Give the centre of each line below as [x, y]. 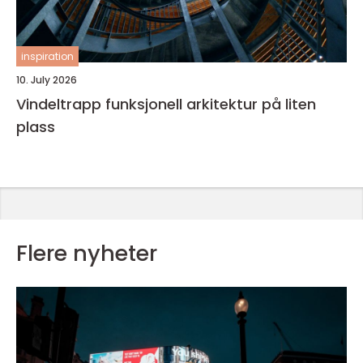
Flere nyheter [87, 253]
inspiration [47, 56]
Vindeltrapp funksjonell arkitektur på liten [61, 104]
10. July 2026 [47, 80]
